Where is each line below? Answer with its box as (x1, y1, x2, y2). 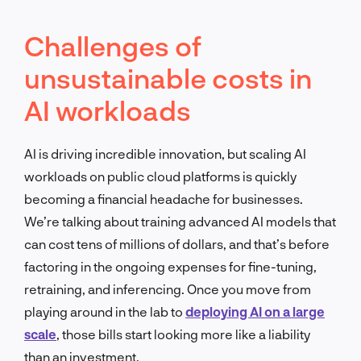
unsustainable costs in (24, 60, 312, 94)
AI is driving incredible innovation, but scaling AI (24, 145, 306, 161)
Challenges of (24, 28, 201, 62)
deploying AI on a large (185, 303, 325, 319)
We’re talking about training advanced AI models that (24, 213, 336, 229)
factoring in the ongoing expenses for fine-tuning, (24, 258, 317, 274)
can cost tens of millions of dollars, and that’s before (24, 235, 330, 251)
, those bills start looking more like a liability (56, 326, 310, 342)
